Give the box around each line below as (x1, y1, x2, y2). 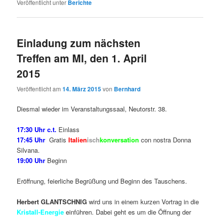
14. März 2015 (62, 84, 102, 93)
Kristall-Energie (17, 207, 64, 217)
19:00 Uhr (17, 155, 46, 165)
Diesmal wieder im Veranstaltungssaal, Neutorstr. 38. (17, 104, 167, 113)
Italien (68, 135, 87, 144)
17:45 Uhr (17, 135, 46, 144)
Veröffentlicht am (17, 84, 63, 93)
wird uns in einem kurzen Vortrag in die (87, 197, 199, 207)
